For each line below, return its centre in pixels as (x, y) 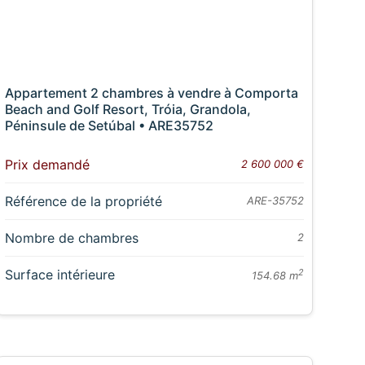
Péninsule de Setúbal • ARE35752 (109, 125)
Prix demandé (47, 164)
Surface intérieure (59, 274)
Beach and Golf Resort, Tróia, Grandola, (128, 109)
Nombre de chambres (71, 237)
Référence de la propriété (83, 201)
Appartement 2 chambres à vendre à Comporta (151, 92)
